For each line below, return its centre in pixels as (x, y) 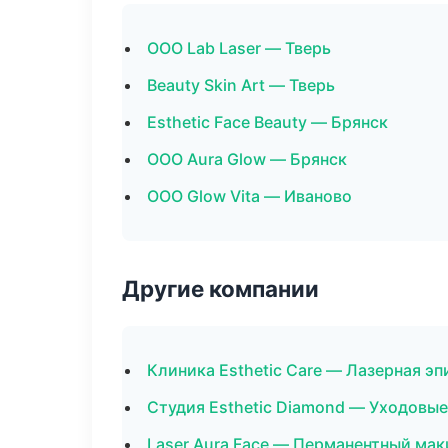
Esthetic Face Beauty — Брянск (267, 122)
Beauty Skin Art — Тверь (241, 85)
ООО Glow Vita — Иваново (249, 196)
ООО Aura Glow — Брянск (247, 159)
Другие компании (220, 288)
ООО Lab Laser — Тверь (239, 48)
